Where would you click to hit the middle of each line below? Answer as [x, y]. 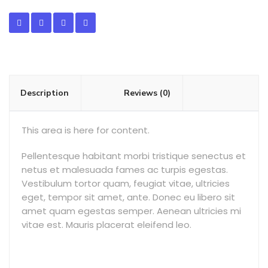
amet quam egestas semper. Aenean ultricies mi [131, 211]
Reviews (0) [147, 93]
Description [45, 93]
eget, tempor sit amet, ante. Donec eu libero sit [128, 197]
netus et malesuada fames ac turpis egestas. [125, 170]
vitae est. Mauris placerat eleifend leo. [106, 225]
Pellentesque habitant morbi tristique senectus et [134, 156]
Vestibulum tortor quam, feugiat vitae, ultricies [126, 183]
